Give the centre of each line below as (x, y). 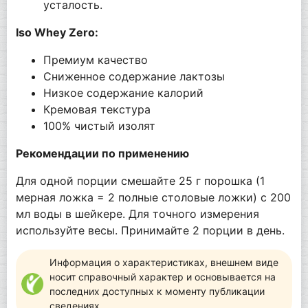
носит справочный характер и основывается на (162, 277)
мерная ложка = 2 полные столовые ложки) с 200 (153, 198)
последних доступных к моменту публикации (157, 291)
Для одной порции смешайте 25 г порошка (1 (140, 181)
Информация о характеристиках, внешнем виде (164, 263)
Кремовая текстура (97, 110)
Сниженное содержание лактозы (135, 77)
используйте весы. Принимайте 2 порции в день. (150, 231)
